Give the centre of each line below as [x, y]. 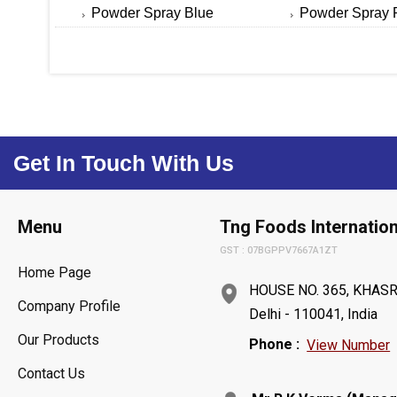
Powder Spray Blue [152, 12]
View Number [349, 345]
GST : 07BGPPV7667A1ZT [279, 250]
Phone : [275, 344]
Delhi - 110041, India [314, 314]
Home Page [54, 272]
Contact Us [51, 373]
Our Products [58, 339]
